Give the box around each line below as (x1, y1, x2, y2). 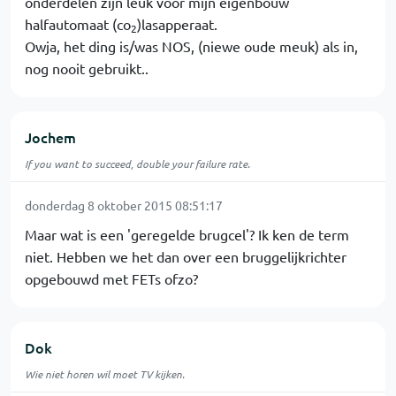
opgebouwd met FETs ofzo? (25, 270, 198, 287)
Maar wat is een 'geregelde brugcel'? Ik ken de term (25, 225, 349, 243)
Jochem (25, 127, 76, 147)
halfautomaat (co (25, 15, 131, 33)
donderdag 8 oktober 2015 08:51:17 (25, 197, 223, 213)
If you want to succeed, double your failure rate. (25, 156, 250, 171)
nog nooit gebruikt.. (25, 59, 148, 77)
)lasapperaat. (137, 15, 217, 33)
